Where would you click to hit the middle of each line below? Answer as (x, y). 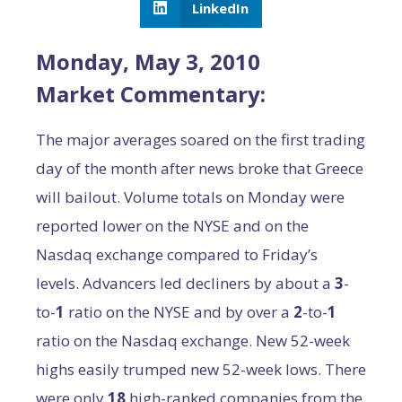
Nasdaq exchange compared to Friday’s (177, 254)
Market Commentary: (151, 94)
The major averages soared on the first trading (201, 140)
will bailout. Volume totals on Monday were (190, 197)
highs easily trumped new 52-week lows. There (201, 369)
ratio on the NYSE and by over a (179, 312)
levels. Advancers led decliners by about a (185, 283)
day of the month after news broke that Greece (200, 168)
